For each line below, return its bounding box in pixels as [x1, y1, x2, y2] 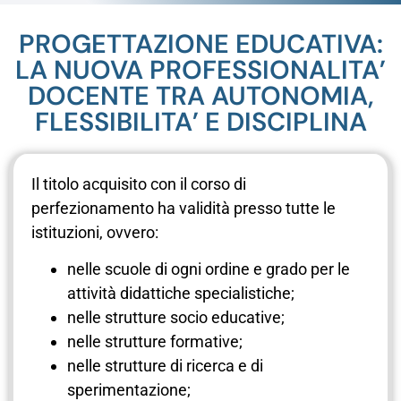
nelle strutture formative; [67, 331, 243, 351]
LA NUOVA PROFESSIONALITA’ [15, 52, 386, 87]
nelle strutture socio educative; [67, 307, 285, 327]
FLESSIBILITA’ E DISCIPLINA [34, 104, 367, 139]
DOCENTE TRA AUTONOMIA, [27, 78, 374, 113]
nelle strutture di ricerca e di [67, 355, 263, 375]
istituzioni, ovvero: [31, 222, 158, 242]
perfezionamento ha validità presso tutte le [31, 198, 336, 218]
